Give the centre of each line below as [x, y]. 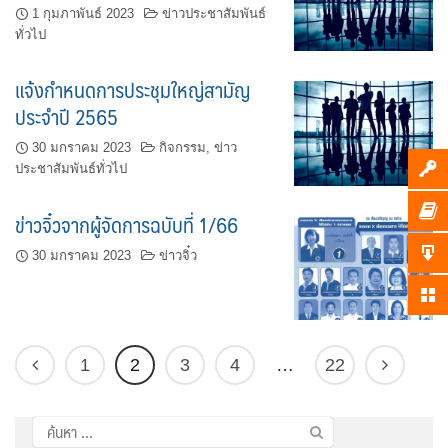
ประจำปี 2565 [66, 117]
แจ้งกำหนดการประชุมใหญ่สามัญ [132, 90]
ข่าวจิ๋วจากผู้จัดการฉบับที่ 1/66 [126, 224]
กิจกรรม [182, 148]
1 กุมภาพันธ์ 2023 [83, 13]
